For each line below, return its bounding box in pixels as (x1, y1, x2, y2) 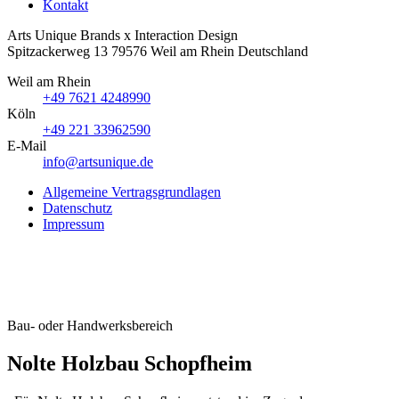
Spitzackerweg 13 (7, 44, 108, 59)
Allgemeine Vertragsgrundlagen (43, 184, 221, 199)
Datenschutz (43, 200, 112, 216)
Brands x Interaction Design (80, 28, 238, 43)
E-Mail (7, 138, 46, 153)
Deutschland (238, 44, 308, 59)
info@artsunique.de (43, 154, 153, 169)
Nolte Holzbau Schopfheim (7, 351, 252, 375)
